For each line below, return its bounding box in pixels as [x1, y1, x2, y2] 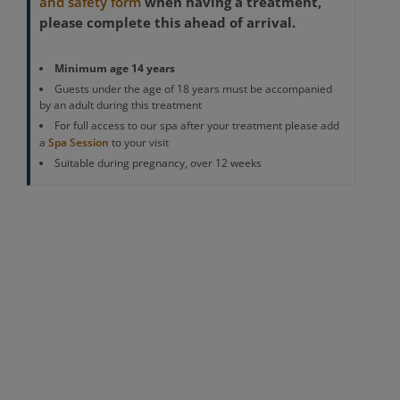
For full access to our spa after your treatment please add [54, 118, 340, 134]
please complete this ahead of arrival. [38, 12, 296, 33]
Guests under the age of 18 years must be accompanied [54, 81, 333, 97]
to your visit [108, 135, 169, 151]
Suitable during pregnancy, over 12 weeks [54, 155, 262, 171]
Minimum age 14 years [54, 60, 176, 77]
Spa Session [47, 135, 109, 150]
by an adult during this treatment [38, 97, 204, 113]
